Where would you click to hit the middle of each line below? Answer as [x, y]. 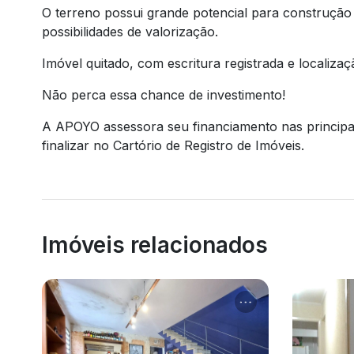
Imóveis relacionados [154, 245]
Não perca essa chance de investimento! [163, 94]
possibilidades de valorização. [130, 31]
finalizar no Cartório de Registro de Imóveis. [173, 145]
